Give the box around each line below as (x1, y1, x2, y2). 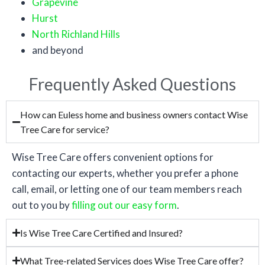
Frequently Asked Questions (29, 74, 236, 95)
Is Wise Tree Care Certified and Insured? (20, 227, 183, 239)
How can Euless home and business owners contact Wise (20, 109, 248, 121)
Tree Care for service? (20, 124, 109, 135)
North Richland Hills (32, 28, 120, 41)
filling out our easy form (72, 199, 177, 212)
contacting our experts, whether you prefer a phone (12, 167, 238, 180)
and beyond (32, 44, 83, 57)
